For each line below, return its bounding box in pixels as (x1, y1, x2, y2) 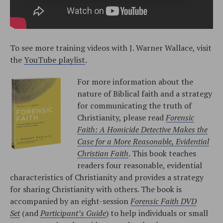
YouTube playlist (24, 54, 85, 65)
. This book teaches (128, 147, 196, 159)
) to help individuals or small (106, 207, 208, 219)
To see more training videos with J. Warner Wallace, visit (10, 42, 212, 53)
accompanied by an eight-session (10, 195, 130, 207)
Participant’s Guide (40, 207, 106, 219)
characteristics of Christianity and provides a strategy (10, 171, 204, 183)
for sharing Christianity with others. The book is (10, 183, 182, 195)
